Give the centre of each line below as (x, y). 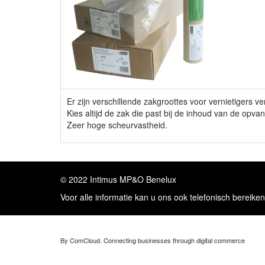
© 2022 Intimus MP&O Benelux (118, 180)
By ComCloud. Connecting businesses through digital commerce (153, 240)
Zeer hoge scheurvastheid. (117, 125)
